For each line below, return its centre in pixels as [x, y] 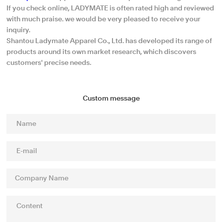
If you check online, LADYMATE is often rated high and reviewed [111, 8]
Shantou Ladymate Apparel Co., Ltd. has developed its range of [110, 41]
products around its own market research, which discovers [102, 52]
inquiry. [19, 30]
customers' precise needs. [49, 63]
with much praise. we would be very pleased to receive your [104, 19]
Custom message [111, 99]
